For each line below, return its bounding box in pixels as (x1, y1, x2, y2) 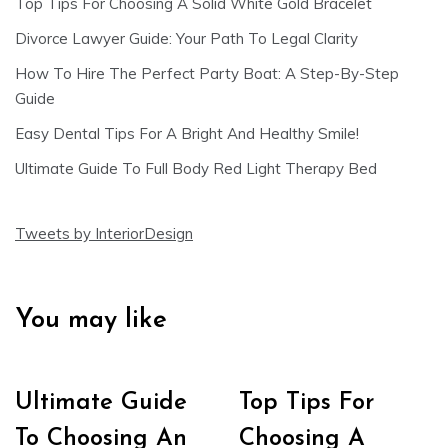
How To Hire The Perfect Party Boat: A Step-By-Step (15, 64, 399, 84)
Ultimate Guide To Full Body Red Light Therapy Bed (15, 159, 377, 179)
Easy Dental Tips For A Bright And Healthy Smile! (15, 124, 359, 144)
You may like (15, 307, 167, 335)
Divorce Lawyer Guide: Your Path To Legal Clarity (15, 29, 358, 49)
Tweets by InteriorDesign (15, 224, 193, 244)
